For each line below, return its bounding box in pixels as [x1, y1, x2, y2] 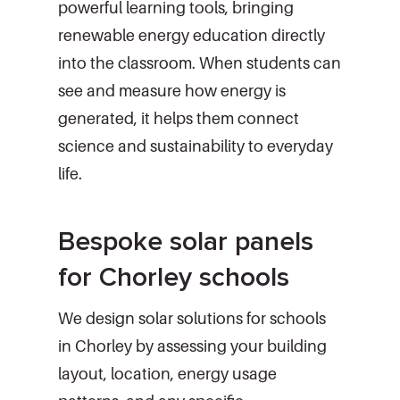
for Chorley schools [58, 260, 289, 294]
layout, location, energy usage [58, 363, 277, 383]
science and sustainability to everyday [58, 136, 333, 155]
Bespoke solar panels [58, 224, 313, 258]
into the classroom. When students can [58, 53, 341, 72]
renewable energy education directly [58, 25, 325, 45]
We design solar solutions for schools [58, 308, 326, 328]
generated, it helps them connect [58, 108, 299, 128]
